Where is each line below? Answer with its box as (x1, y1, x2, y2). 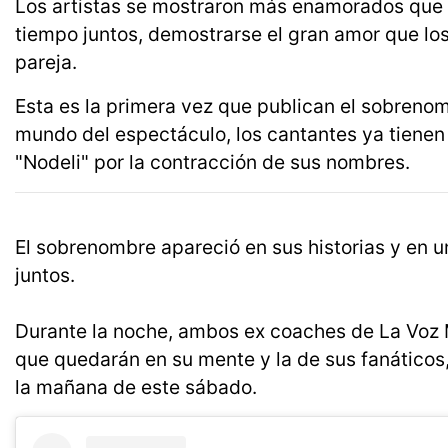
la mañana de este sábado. (15, 375, 257, 400)
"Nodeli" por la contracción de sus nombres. (15, 150, 410, 175)
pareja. (15, 50, 77, 75)
